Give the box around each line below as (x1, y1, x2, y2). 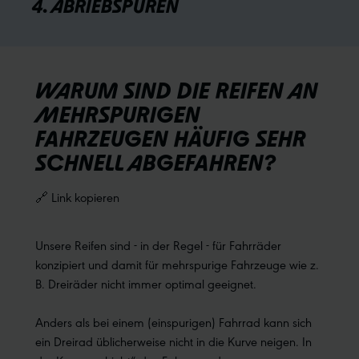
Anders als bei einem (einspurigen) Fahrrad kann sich (35, 313, 312, 331)
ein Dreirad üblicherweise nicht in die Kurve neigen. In (35, 333, 312, 350)
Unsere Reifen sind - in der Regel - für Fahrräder (35, 236, 281, 254)
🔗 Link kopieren (35, 188, 119, 206)
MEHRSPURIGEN (35, 101, 200, 129)
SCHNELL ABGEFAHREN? (35, 149, 276, 177)
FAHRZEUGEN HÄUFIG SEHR (35, 125, 306, 153)
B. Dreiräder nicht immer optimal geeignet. (35, 275, 256, 292)
